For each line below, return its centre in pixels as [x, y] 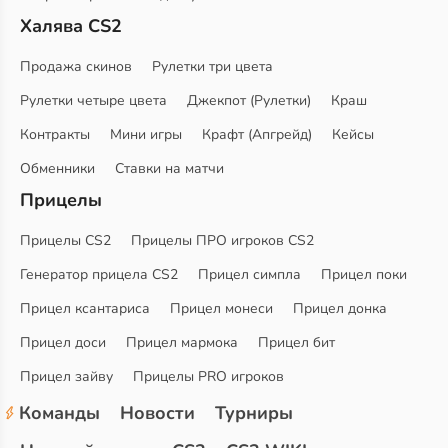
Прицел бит [296, 342]
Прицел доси [63, 342]
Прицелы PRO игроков [208, 376]
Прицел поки [364, 274]
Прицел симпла [249, 274]
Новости [157, 413]
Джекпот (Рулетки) [249, 100]
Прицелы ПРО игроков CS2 [222, 240]
